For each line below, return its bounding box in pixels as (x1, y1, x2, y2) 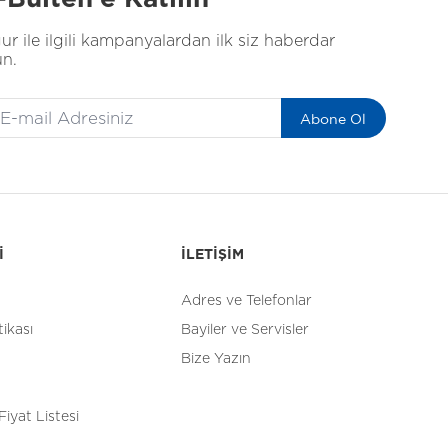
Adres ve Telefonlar (181, 294, 312, 308)
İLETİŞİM (181, 249, 244, 261)
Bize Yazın (181, 352, 251, 366)
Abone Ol (300, 111, 367, 127)
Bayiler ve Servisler (181, 323, 309, 337)
